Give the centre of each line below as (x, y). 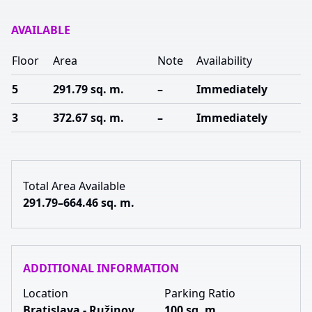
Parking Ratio (200, 293)
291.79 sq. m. (88, 89)
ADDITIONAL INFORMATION (101, 268)
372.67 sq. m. (88, 118)
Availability (224, 61)
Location (46, 293)
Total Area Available (74, 186)
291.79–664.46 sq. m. (79, 203)
